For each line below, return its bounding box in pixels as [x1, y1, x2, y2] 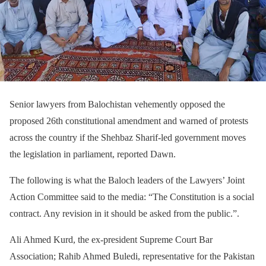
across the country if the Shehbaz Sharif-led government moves [9, 132, 246, 142]
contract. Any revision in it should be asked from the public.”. [9, 208, 239, 218]
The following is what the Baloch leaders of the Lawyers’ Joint [9, 175, 245, 185]
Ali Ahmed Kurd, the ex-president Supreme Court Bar [9, 234, 213, 245]
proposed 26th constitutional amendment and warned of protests [9, 115, 248, 126]
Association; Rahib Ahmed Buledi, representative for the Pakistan [9, 251, 255, 261]
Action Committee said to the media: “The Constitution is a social [9, 191, 254, 202]
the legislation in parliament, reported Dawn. [9, 148, 176, 159]
